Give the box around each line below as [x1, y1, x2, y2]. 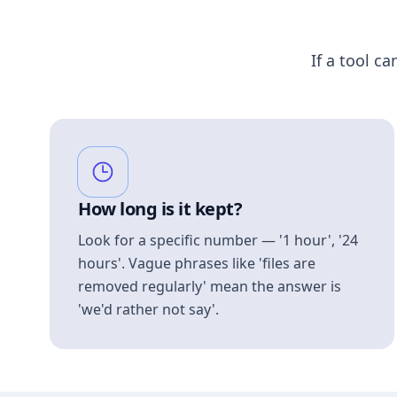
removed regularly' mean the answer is [78, 276, 341, 296]
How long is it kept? [78, 197, 242, 221]
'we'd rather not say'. [78, 300, 219, 319]
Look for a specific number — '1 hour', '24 [78, 230, 358, 250]
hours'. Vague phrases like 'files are [78, 253, 315, 273]
